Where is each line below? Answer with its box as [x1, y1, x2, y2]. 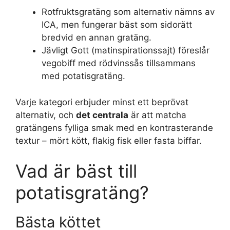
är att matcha [128, 109, 186, 120]
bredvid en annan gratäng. [42, 32, 151, 43]
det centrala [76, 109, 128, 120]
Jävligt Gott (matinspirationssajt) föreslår [42, 45, 209, 55]
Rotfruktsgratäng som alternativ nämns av [42, 7, 215, 17]
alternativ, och [15, 109, 76, 120]
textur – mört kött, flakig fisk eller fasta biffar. [15, 135, 202, 146]
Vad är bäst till [15, 160, 137, 182]
